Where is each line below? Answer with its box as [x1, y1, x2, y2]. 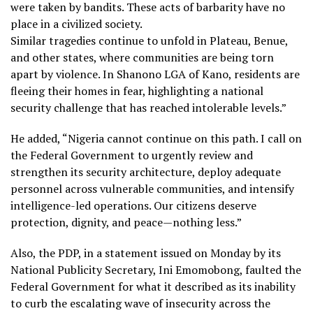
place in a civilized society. [10, 15, 143, 31]
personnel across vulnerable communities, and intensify [10, 180, 294, 196]
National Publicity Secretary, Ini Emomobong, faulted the [10, 261, 301, 277]
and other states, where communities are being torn [10, 49, 274, 65]
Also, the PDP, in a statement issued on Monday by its [10, 245, 281, 261]
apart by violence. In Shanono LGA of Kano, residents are [10, 66, 300, 82]
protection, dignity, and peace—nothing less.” [10, 214, 242, 230]
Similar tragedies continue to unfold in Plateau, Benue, [10, 32, 288, 48]
